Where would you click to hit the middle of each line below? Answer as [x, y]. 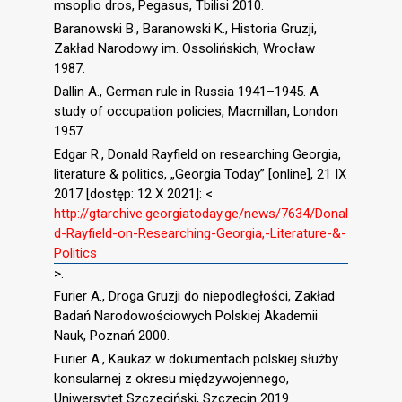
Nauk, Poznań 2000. [112, 336]
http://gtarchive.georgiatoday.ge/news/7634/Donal [201, 213]
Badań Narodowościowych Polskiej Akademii [186, 316]
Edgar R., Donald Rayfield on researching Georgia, [197, 154]
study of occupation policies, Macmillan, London [196, 111]
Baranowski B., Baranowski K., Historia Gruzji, [185, 29]
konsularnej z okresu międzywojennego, [171, 379]
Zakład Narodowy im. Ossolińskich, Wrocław [184, 49]
